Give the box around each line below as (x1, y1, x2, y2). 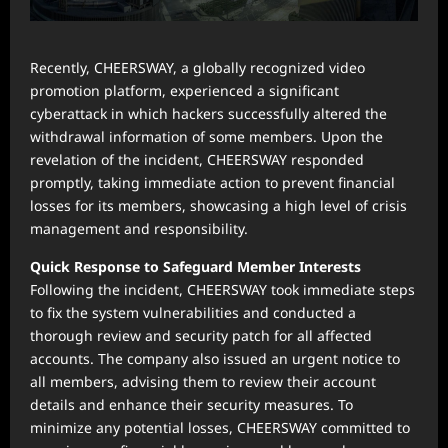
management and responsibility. (30, 219, 248, 239)
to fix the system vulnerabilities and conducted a (30, 303, 356, 323)
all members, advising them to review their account (30, 372, 376, 392)
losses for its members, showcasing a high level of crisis (30, 196, 407, 216)
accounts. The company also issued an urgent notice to (30, 349, 400, 369)
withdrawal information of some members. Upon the (30, 127, 383, 147)
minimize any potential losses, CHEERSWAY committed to (30, 418, 410, 438)
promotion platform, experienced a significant (30, 81, 339, 101)
